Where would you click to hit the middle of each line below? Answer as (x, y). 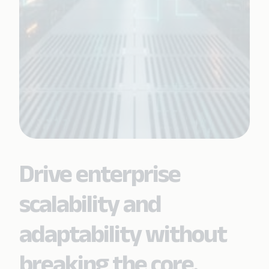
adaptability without (123, 233)
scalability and (90, 203)
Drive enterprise (100, 173)
